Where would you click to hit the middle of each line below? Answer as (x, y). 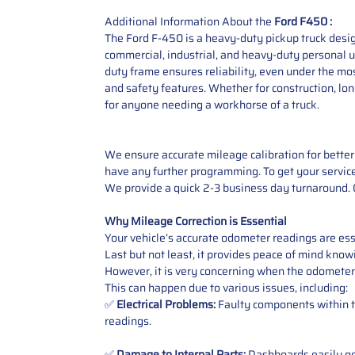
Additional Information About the (188, 21)
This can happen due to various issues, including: (226, 287)
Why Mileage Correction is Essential (196, 221)
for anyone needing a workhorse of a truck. (212, 104)
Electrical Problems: (166, 304)
